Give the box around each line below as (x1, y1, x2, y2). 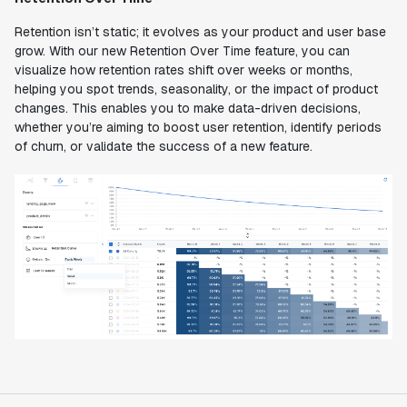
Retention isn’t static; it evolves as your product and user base (15, 24, 386, 40)
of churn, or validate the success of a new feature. (15, 138, 313, 154)
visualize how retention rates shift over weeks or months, (15, 62, 352, 78)
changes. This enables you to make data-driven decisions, (15, 100, 361, 116)
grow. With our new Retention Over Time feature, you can (15, 43, 350, 59)
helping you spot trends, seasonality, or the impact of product (15, 81, 378, 97)
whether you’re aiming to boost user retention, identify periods (15, 119, 382, 135)
